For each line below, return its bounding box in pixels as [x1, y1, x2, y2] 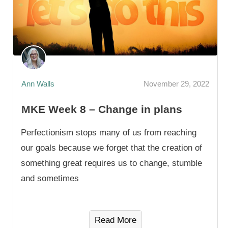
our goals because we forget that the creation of [21, 142, 202, 153]
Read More [94, 215, 136, 225]
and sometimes [21, 173, 79, 183]
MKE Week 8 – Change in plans [21, 103, 182, 115]
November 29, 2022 [144, 79, 209, 89]
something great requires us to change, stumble [21, 158, 202, 168]
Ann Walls [21, 79, 54, 89]
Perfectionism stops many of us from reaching [21, 127, 196, 137]
